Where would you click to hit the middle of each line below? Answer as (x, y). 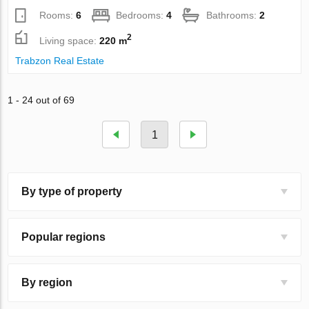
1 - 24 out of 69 (41, 100)
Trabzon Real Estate (60, 60)
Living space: (70, 40)
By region (47, 282)
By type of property (72, 191)
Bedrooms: (141, 15)
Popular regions (64, 237)
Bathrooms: (233, 15)
